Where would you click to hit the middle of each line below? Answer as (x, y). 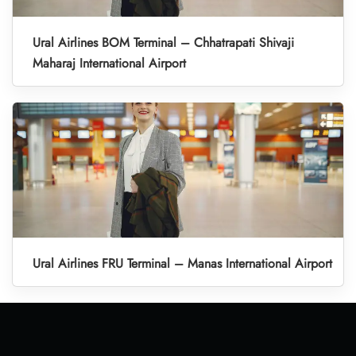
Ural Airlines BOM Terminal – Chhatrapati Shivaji (163, 43)
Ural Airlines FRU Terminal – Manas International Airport (182, 264)
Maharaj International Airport (109, 64)
